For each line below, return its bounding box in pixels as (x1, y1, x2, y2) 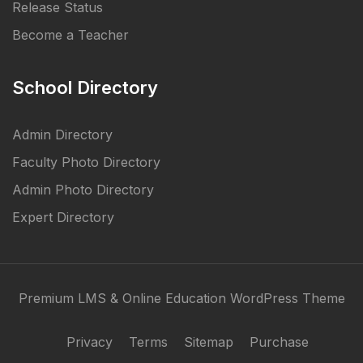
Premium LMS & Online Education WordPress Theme (18, 290, 345, 307)
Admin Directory (12, 126, 113, 143)
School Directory (12, 77, 158, 99)
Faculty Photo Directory (12, 154, 160, 171)
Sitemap (184, 334, 233, 351)
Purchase (250, 334, 309, 351)
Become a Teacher (12, 27, 129, 44)
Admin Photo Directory (12, 181, 154, 199)
